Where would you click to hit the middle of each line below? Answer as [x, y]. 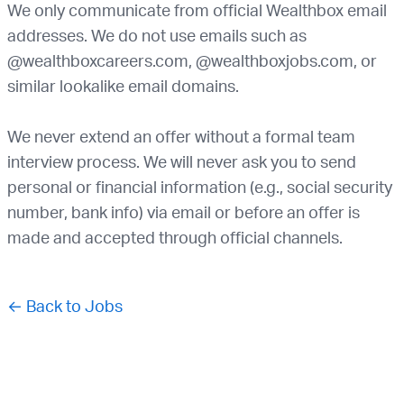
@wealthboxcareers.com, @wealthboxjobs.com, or [192, 60]
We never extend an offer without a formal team [181, 136]
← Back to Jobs [65, 306]
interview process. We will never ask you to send [182, 161]
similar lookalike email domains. [123, 86]
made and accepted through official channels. [175, 237]
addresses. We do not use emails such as [157, 35]
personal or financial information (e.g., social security [200, 187]
